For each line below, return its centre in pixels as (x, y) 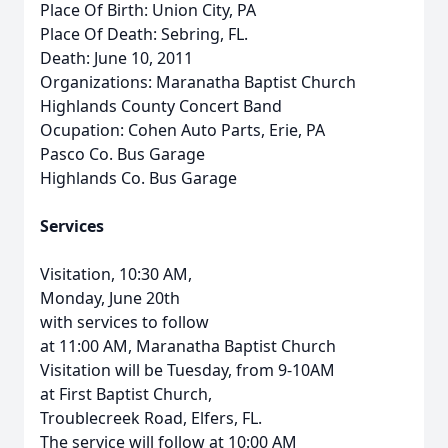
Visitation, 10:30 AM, (116, 274)
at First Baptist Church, (126, 394)
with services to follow (124, 322)
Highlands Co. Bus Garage (138, 178)
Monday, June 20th (110, 298)
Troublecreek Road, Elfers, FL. (151, 418)
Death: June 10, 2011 (116, 58)
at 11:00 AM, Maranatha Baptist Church (188, 346)
